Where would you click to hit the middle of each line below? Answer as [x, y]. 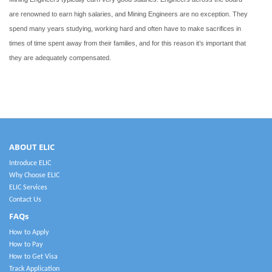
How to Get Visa [33, 257]
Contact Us [25, 200]
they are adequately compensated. [60, 58]
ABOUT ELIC [32, 147]
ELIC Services [28, 188]
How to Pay [26, 245]
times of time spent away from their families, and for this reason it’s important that [127, 43]
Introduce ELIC [30, 163]
